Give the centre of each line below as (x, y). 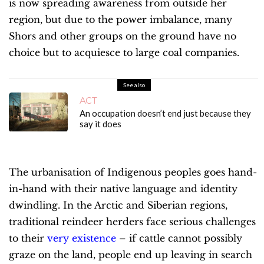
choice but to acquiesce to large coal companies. (124, 52)
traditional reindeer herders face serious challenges (132, 222)
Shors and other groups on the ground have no (123, 36)
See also (133, 85)
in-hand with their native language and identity (123, 189)
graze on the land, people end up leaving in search (131, 255)
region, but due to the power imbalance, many (121, 19)
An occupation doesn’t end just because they (165, 113)
